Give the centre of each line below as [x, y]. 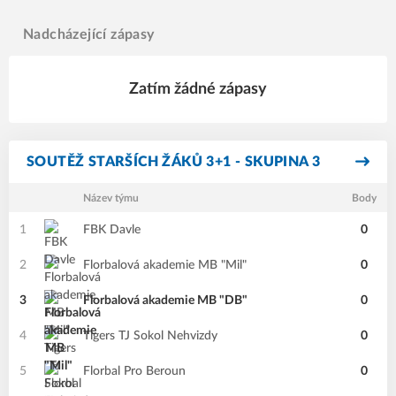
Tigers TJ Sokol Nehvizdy [150, 336]
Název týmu [111, 198]
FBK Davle [112, 230]
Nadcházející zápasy [89, 34]
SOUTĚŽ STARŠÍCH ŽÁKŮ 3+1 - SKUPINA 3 [174, 162]
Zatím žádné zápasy [198, 89]
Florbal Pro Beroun [134, 371]
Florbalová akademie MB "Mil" [165, 265]
